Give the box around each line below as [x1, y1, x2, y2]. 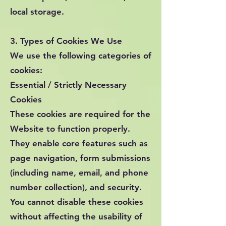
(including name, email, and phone [10, 167, 148, 178]
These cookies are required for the [10, 109, 150, 119]
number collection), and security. [10, 182, 144, 192]
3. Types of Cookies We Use [10, 36, 122, 46]
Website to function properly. [10, 124, 130, 134]
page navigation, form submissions [10, 153, 150, 163]
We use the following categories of [10, 50, 151, 61]
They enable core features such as [10, 138, 148, 148]
